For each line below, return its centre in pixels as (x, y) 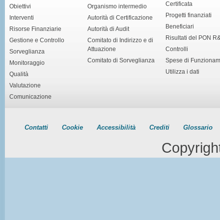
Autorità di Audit (108, 29)
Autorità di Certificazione (120, 17)
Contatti (36, 127)
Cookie (72, 127)
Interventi (22, 17)
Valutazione (25, 85)
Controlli (177, 49)
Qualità (19, 74)
